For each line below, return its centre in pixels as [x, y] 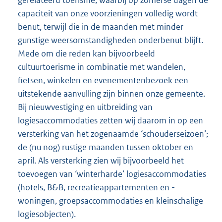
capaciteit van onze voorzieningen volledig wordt [108, 14]
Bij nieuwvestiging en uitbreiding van [85, 107]
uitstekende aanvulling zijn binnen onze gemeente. [111, 94]
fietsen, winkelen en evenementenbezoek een [103, 81]
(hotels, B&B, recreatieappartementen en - [96, 188]
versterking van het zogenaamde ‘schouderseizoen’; [113, 134]
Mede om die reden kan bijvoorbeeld [86, 54]
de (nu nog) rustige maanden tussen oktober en [106, 147]
